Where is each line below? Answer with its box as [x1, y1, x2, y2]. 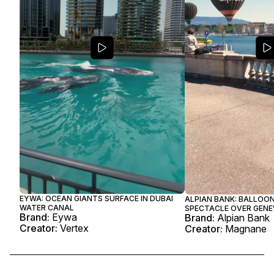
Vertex [60, 222, 89, 235]
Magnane [225, 223, 267, 235]
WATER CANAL [20, 203, 74, 213]
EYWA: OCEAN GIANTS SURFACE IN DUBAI [20, 194, 173, 204]
